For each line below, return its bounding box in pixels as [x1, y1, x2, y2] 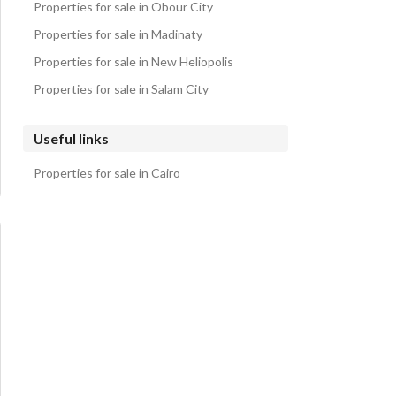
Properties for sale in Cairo [34, 165, 180, 180]
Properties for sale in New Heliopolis [34, 54, 233, 69]
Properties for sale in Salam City [34, 81, 209, 96]
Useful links [34, 130, 109, 147]
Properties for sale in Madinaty [34, 27, 202, 42]
